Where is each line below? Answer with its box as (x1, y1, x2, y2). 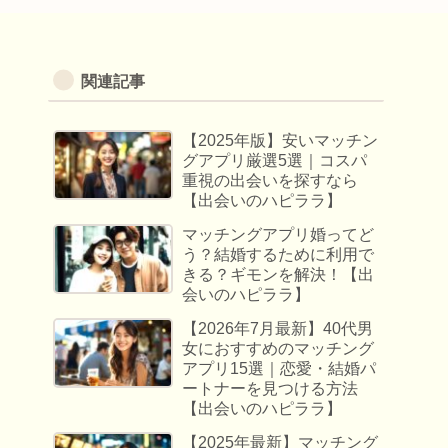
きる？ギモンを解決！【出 (182, 266, 375, 284)
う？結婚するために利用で (182, 246, 375, 264)
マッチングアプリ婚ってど (182, 226, 375, 244)
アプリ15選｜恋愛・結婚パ (182, 360, 377, 378)
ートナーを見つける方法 (182, 380, 359, 398)
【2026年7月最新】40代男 (182, 320, 374, 338)
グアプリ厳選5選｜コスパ (182, 152, 368, 170)
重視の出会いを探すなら (182, 172, 359, 190)
